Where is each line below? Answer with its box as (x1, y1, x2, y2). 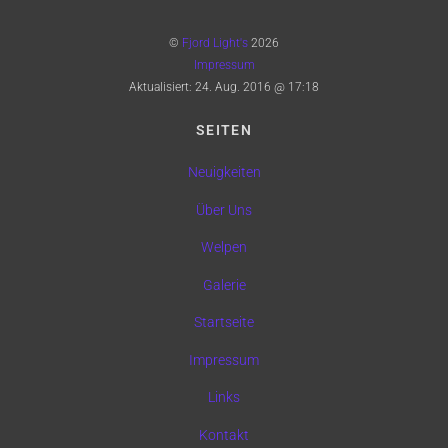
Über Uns (196, 201, 252, 219)
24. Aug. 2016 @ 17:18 (195, 79, 319, 94)
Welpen (201, 239, 247, 257)
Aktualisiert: (129, 79, 195, 94)
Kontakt (199, 426, 249, 444)
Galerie (202, 276, 246, 294)
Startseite (194, 314, 254, 332)
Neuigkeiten (187, 164, 261, 182)
